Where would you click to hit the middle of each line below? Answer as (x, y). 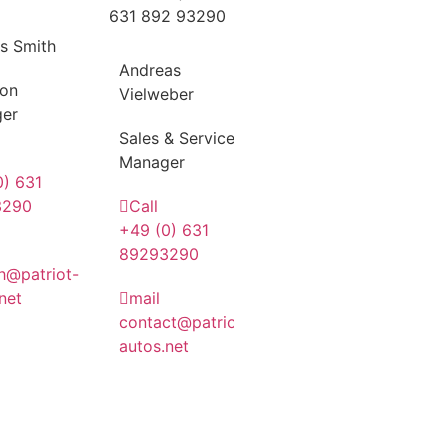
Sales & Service (177, 137)
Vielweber (156, 93)
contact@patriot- (184, 321)
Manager (152, 161)
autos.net (154, 345)
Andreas (150, 69)
